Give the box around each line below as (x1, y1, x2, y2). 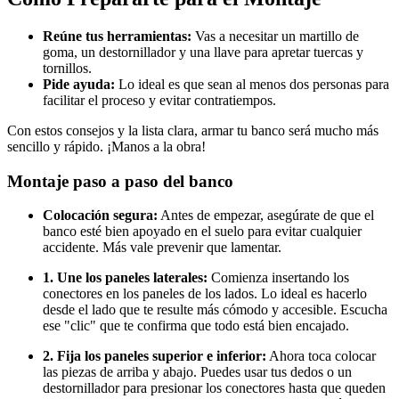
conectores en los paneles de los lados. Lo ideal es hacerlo (43, 286, 367, 302)
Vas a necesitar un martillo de (191, 28, 359, 44)
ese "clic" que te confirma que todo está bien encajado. (43, 318, 349, 334)
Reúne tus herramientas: (43, 28, 191, 44)
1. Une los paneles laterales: (43, 270, 208, 286)
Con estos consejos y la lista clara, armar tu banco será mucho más (7, 122, 379, 138)
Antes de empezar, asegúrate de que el (158, 208, 374, 224)
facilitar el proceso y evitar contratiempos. (43, 92, 276, 108)
